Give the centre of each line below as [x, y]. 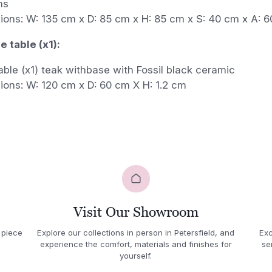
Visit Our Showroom [136, 212]
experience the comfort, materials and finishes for [136, 244]
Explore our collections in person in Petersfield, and [136, 233]
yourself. [136, 256]
